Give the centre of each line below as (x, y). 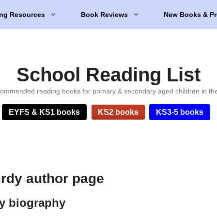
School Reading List (108, 75)
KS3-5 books (180, 112)
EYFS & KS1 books (45, 112)
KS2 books (118, 112)
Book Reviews (104, 15)
